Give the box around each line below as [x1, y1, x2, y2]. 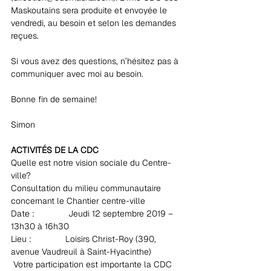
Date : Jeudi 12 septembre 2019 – [11, 208, 175, 219]
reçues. [11, 30, 39, 41]
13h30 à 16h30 [11, 221, 69, 232]
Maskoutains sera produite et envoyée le [11, 5, 169, 16]
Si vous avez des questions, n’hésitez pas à [11, 56, 181, 67]
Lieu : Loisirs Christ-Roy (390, [11, 233, 158, 244]
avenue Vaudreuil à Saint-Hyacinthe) [11, 246, 151, 257]
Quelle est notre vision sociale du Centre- [11, 157, 171, 168]
